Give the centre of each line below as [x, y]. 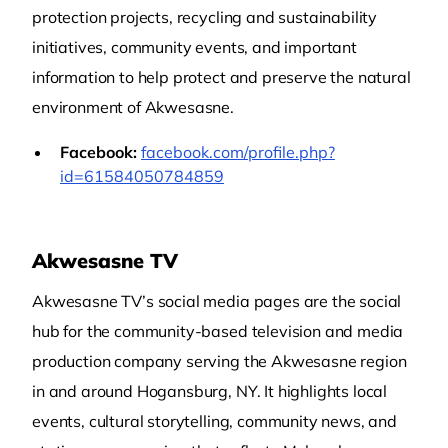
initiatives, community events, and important [194, 47]
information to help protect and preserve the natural [221, 77]
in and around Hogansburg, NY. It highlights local [210, 391]
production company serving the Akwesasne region [219, 361]
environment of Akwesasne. [133, 107]
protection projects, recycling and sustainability [205, 17]
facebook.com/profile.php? [238, 152]
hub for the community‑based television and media [218, 331]
